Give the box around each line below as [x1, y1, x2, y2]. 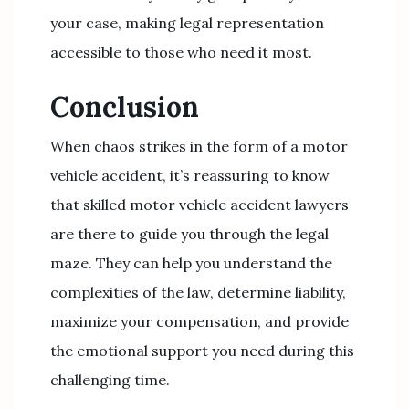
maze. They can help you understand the [50, 254, 332, 272]
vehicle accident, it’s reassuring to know [50, 166, 330, 184]
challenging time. [50, 371, 170, 389]
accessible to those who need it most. [50, 43, 312, 61]
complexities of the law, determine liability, [50, 283, 346, 301]
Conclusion [50, 89, 199, 124]
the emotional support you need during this [50, 341, 354, 360]
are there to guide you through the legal [50, 225, 329, 243]
